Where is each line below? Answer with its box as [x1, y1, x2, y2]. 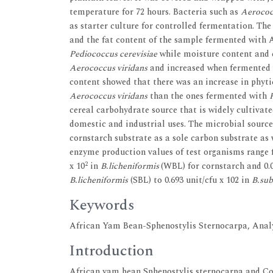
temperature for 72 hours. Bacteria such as [69, 5, 241, 18]
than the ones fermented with [147, 90, 269, 102]
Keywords [69, 194, 135, 216]
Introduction [69, 240, 154, 262]
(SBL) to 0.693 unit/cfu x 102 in [128, 174, 252, 186]
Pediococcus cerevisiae [69, 48, 157, 60]
